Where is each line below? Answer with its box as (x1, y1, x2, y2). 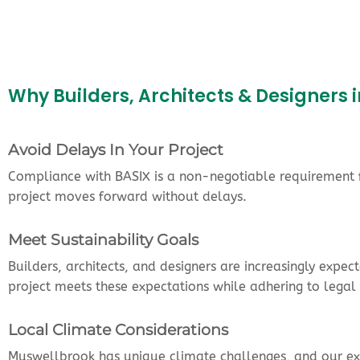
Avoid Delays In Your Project (8, 139, 223, 159)
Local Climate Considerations (8, 319, 228, 339)
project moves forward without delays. (8, 188, 247, 204)
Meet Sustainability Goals (8, 229, 198, 249)
